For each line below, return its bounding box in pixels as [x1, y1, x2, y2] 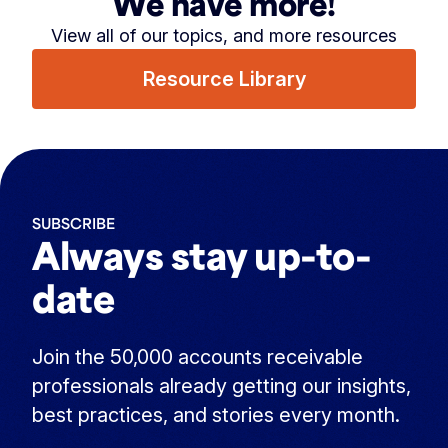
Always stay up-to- [32, 230, 371, 279]
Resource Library [142, 67, 306, 92]
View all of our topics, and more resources [51, 25, 397, 47]
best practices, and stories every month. [32, 403, 400, 428]
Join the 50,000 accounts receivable [32, 345, 363, 370]
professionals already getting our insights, [32, 374, 411, 399]
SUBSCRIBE [32, 214, 115, 233]
